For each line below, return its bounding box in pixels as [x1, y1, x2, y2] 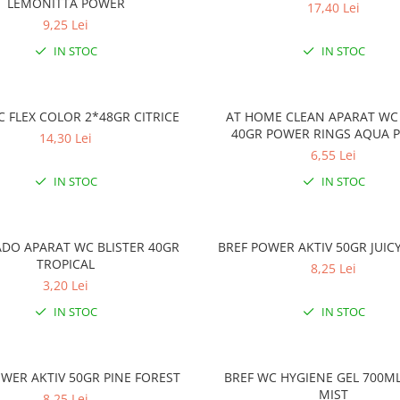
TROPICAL [37, 255, 96, 272]
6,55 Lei [311, 146, 357, 163]
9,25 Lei [43, 16, 89, 33]
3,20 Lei [43, 277, 89, 294]
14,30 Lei [39, 129, 93, 146]
